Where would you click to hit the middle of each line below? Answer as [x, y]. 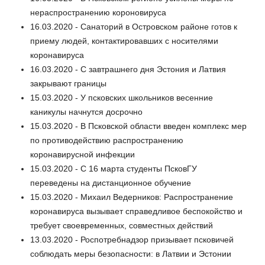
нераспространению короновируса [98, 12]
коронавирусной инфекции [83, 154]
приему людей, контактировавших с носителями [124, 41]
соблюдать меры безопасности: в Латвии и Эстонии [131, 253]
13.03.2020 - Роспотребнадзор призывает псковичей [132, 239]
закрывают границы [68, 83]
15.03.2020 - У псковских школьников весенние [122, 97]
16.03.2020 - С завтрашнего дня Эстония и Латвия [128, 69]
